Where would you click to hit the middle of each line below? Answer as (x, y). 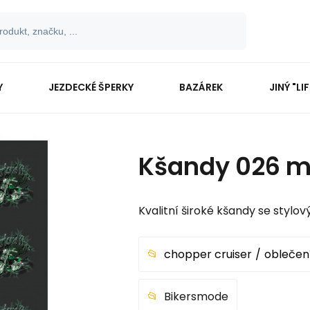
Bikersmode (196, 297)
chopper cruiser (208, 255)
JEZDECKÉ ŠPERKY (91, 87)
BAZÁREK (201, 87)
